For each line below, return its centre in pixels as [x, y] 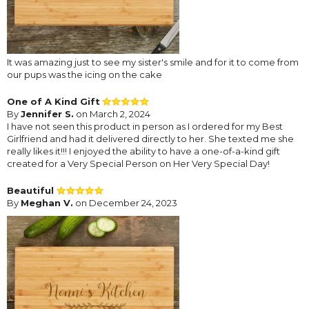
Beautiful [32, 190]
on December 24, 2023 [125, 202]
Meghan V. [47, 202]
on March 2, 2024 [112, 113]
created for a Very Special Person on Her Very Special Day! [138, 163]
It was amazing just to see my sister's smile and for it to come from [153, 62]
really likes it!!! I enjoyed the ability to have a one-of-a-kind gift [143, 151]
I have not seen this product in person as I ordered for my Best [145, 126]
